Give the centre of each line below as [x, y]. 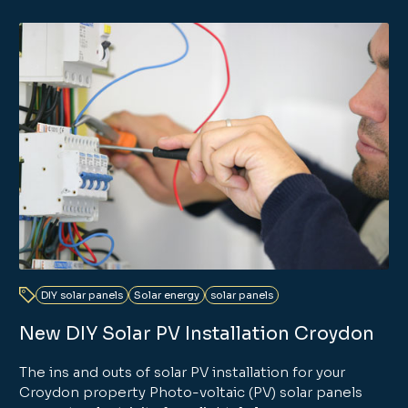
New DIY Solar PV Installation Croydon [197, 334]
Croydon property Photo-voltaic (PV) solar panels [191, 393]
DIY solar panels [82, 296]
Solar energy [167, 296]
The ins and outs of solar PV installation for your [183, 372]
